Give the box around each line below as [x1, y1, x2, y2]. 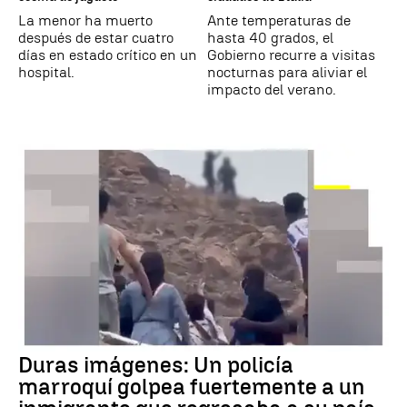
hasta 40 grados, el [207, 28, 333, 46]
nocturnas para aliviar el [207, 63, 367, 81]
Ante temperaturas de [207, 11, 351, 29]
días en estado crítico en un [18, 45, 197, 64]
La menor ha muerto [18, 11, 153, 29]
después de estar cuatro [18, 28, 174, 46]
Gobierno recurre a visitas [207, 45, 375, 64]
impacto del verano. [207, 80, 336, 98]
